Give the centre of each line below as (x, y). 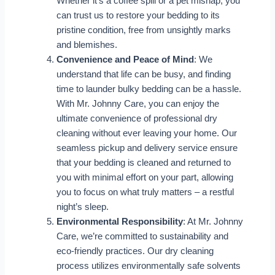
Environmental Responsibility (119, 222)
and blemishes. (87, 45)
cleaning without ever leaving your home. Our (146, 134)
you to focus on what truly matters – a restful (145, 192)
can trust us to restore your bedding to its (138, 16)
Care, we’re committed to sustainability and (142, 237)
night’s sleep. (82, 207)
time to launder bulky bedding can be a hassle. (149, 89)
